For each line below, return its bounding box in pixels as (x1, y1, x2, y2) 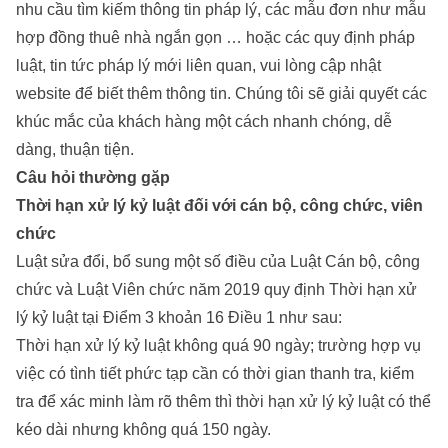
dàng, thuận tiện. (16, 141, 138, 159)
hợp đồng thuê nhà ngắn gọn (16, 29, 222, 47)
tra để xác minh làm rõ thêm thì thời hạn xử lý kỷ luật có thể (16, 393, 431, 411)
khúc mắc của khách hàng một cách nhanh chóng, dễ (16, 113, 392, 131)
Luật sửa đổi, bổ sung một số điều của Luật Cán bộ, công (16, 253, 420, 271)
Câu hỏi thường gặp (16, 169, 170, 187)
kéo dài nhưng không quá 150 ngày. (16, 421, 271, 439)
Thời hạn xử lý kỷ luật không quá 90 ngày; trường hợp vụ (16, 337, 421, 355)
